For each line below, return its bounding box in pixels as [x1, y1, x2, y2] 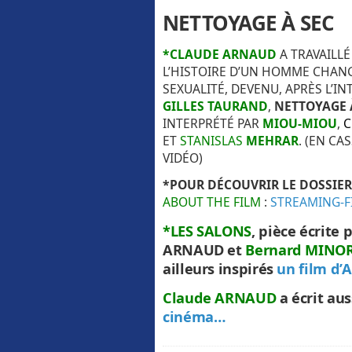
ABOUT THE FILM [163, 193, 261, 211]
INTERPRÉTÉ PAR [163, 115, 259, 133]
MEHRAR [246, 132, 299, 150]
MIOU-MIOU [262, 115, 337, 133]
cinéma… [163, 307, 226, 327]
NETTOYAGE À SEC [163, 8, 335, 37]
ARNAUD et [163, 240, 246, 259]
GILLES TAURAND [163, 97, 268, 115]
